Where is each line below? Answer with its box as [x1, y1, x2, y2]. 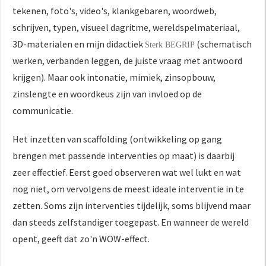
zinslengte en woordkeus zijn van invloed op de [12, 88, 202, 100]
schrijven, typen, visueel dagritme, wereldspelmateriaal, [12, 21, 240, 33]
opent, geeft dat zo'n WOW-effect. [12, 233, 150, 245]
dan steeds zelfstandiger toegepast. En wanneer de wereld [12, 216, 249, 228]
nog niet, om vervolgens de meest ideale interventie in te [12, 183, 244, 195]
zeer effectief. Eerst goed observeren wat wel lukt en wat [12, 166, 241, 178]
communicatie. [12, 104, 73, 116]
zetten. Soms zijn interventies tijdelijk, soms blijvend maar [12, 199, 251, 211]
